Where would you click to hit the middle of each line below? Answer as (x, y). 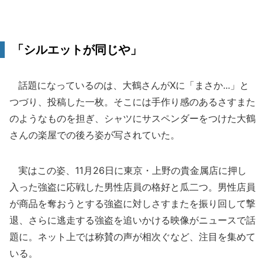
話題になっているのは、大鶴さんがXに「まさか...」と (129, 85)
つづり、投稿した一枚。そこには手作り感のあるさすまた (132, 102)
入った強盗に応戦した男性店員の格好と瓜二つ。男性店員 (132, 187)
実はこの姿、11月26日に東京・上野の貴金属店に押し (128, 170)
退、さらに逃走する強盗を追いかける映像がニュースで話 (132, 220)
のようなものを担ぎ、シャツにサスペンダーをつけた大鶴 (132, 118)
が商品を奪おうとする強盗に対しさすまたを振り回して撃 (132, 203)
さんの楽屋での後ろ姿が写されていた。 (95, 135)
